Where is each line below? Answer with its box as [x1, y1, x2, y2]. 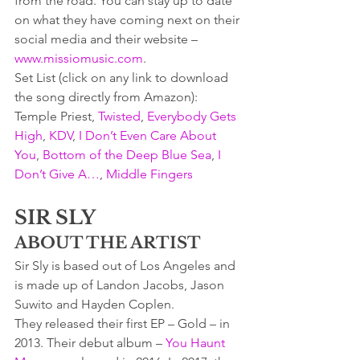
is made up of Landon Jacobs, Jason [14, 276, 227, 292]
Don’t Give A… [14, 166, 100, 182]
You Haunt [166, 334, 228, 350]
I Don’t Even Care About [79, 127, 219, 143]
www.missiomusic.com [14, 50, 143, 66]
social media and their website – [14, 31, 201, 47]
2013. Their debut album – [14, 334, 166, 350]
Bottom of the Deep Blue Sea [43, 146, 211, 162]
